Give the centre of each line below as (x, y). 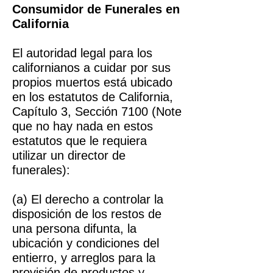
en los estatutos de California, (93, 97)
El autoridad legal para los (82, 53)
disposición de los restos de (87, 214)
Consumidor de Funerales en (96, 9)
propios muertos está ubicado (92, 82)
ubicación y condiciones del (86, 243)
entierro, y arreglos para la (84, 258)
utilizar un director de (69, 155)
